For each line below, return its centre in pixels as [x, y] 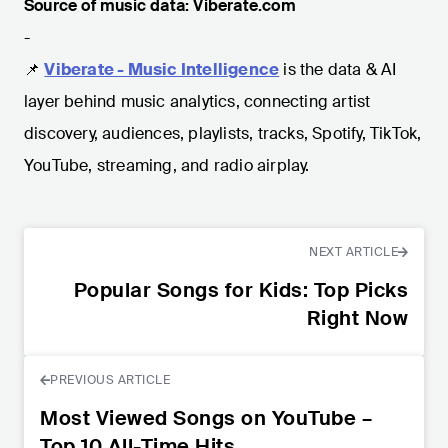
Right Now [357, 317]
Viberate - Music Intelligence [162, 69]
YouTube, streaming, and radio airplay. [167, 165]
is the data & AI [340, 69]
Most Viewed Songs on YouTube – [206, 417]
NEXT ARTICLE [353, 251]
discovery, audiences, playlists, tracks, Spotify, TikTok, [223, 133]
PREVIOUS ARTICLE [110, 379]
